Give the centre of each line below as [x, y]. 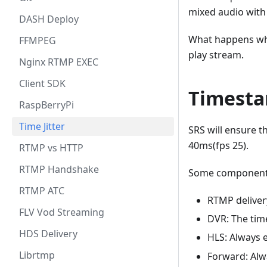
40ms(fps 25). [218, 146]
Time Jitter [42, 126]
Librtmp [37, 255]
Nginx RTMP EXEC [59, 62]
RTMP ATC [42, 191]
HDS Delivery [48, 234]
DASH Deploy [49, 19]
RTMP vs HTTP [51, 148]
